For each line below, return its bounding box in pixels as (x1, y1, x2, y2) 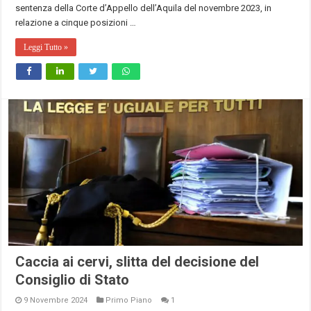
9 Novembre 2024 (24, 296, 88, 305)
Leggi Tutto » (24, 42, 69, 52)
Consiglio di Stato (15, 271, 130, 289)
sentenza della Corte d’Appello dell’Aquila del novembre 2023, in (15, 2, 272, 13)
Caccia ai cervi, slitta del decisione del (15, 253, 260, 271)
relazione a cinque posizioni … (15, 17, 137, 28)
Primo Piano (106, 296, 153, 305)
